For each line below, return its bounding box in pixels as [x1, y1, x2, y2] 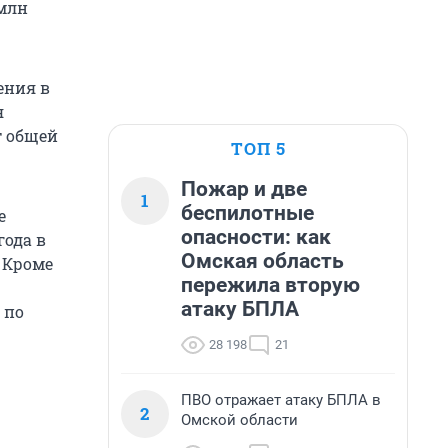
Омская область [181, 249, 344, 273]
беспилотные [181, 201, 314, 225]
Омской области [181, 411, 298, 429]
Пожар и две [181, 177, 307, 201]
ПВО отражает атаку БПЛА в [181, 391, 381, 409]
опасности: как [181, 225, 331, 249]
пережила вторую [181, 273, 360, 297]
